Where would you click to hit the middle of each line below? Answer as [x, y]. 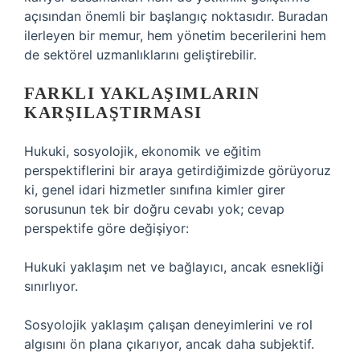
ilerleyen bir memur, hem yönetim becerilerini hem [175, 35]
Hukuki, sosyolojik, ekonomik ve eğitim [143, 151]
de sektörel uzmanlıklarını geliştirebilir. [140, 55]
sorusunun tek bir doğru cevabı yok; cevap [154, 209]
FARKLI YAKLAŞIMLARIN [142, 93]
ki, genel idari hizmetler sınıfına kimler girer [155, 190]
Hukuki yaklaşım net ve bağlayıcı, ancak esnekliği [174, 267]
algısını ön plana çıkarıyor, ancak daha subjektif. [169, 344]
